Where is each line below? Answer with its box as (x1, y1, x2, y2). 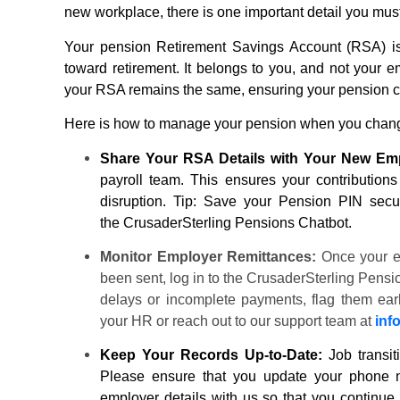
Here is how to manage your (64, 116, 246, 132)
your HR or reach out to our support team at (100, 312, 375, 329)
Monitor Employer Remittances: (100, 248, 316, 264)
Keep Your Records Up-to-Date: (100, 347, 322, 363)
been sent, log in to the (100, 270, 246, 286)
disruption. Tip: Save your (100, 193, 279, 209)
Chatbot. (295, 214, 355, 230)
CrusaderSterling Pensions (123, 214, 295, 230)
